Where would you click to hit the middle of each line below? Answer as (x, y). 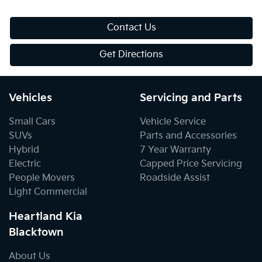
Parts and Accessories (188, 136)
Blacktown (36, 233)
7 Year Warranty (175, 150)
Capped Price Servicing (191, 164)
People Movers (42, 178)
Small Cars (32, 122)
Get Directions (131, 55)
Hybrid (24, 150)
